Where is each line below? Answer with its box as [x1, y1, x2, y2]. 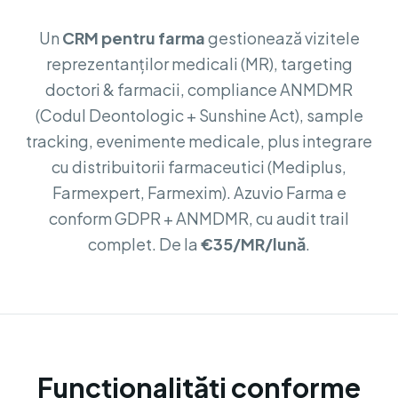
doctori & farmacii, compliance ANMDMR [45, 79, 353, 99]
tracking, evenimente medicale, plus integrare [26, 131, 372, 151]
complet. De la [88, 234, 201, 254]
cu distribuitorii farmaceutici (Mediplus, [52, 156, 346, 177]
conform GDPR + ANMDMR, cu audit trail [49, 208, 349, 228]
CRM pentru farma [61, 28, 205, 48]
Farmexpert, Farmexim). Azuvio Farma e [52, 182, 346, 203]
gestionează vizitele [204, 28, 360, 48]
